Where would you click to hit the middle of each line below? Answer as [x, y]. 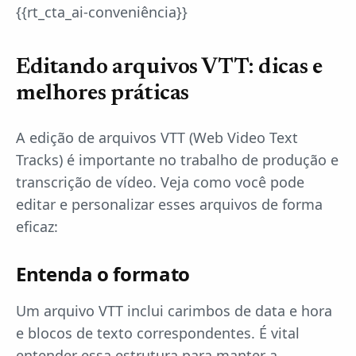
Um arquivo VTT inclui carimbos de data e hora [174, 311]
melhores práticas [103, 94]
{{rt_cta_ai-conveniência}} [102, 12]
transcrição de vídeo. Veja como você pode [160, 182]
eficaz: [37, 226]
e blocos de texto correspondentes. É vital [158, 333]
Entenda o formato [103, 274]
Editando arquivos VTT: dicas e [169, 68]
